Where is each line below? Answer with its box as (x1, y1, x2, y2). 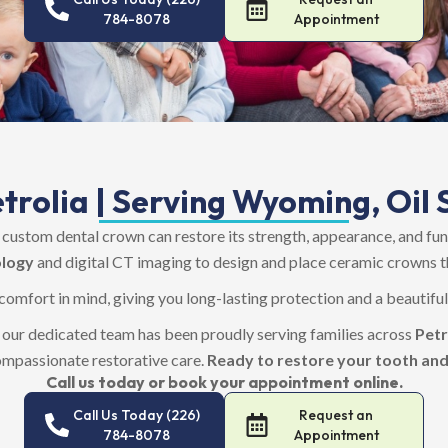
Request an (299, 406, 373, 424)
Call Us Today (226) (72, 406, 200, 424)
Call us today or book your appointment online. (45, 372, 403, 392)
